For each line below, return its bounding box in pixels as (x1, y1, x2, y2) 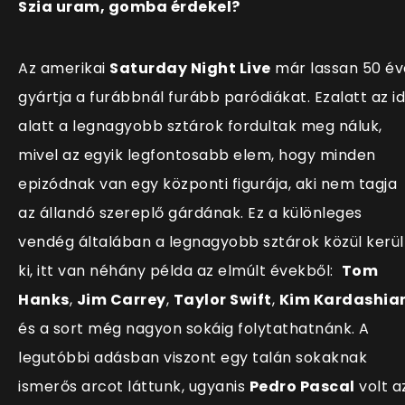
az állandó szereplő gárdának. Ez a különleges (18, 202, 363, 224)
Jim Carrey (76, 289, 166, 311)
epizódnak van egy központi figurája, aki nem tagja (18, 174, 397, 195)
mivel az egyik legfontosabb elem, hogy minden (18, 145, 376, 166)
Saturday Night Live (109, 58, 271, 80)
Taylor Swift (173, 289, 272, 311)
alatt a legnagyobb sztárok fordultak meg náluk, (18, 116, 382, 137)
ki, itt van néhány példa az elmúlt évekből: (18, 260, 342, 282)
